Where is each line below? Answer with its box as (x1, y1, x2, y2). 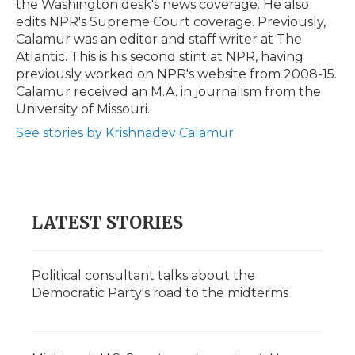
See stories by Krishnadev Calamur (16, 125, 234, 140)
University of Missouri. (16, 101, 150, 116)
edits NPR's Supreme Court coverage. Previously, (16, 14, 326, 29)
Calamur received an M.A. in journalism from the (16, 84, 321, 99)
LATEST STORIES (32, 212, 183, 234)
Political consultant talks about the (32, 268, 255, 283)
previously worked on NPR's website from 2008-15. (16, 67, 337, 82)
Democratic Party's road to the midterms (32, 285, 288, 300)
